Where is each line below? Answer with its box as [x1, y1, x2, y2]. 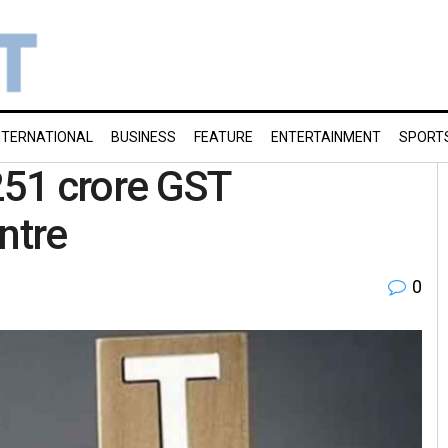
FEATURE [194, 129, 253, 145]
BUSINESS [111, 129, 176, 145]
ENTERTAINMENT [271, 129, 381, 145]
